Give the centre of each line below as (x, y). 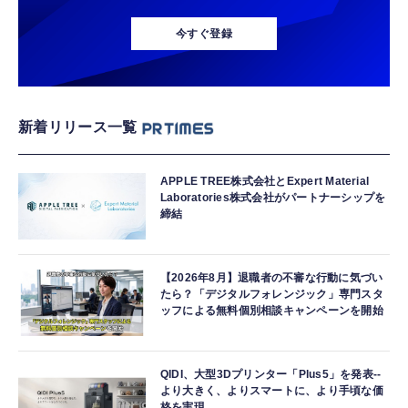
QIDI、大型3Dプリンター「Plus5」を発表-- (271, 374)
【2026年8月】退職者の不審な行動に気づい (272, 278)
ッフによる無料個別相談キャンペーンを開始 (272, 311)
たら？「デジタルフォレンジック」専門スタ (272, 294)
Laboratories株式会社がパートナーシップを (273, 198)
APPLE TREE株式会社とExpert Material (265, 181)
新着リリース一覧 (78, 127)
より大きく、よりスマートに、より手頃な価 (272, 391)
